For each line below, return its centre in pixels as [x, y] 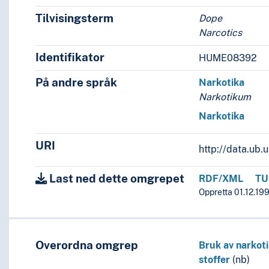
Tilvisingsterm [74, 18]
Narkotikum [225, 97]
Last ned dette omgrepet [115, 179]
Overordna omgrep [86, 245]
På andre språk [76, 83]
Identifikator [70, 57]
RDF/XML [221, 179]
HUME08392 [228, 58]
